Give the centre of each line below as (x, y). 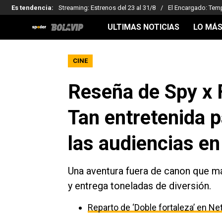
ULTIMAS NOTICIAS (143, 27)
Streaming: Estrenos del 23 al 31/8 (107, 7)
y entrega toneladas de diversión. (139, 186)
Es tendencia (31, 7)
